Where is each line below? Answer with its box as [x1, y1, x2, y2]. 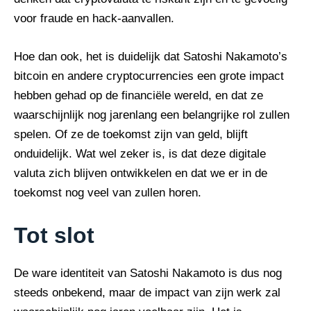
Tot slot [14, 223, 94, 249]
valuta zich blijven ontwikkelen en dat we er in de [14, 167, 267, 180]
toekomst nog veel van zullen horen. [14, 186, 201, 200]
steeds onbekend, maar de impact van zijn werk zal [14, 286, 280, 300]
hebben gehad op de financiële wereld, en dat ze [14, 89, 263, 103]
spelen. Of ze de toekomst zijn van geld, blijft [14, 128, 248, 142]
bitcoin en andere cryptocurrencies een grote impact [14, 69, 284, 83]
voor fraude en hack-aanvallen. [14, 12, 174, 26]
